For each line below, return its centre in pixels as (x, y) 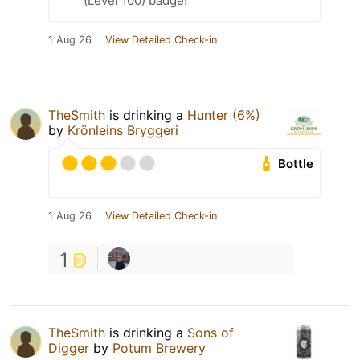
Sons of (211, 333)
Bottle (296, 163)
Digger (69, 348)
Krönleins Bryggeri (123, 130)
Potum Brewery (159, 348)
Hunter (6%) (224, 115)
